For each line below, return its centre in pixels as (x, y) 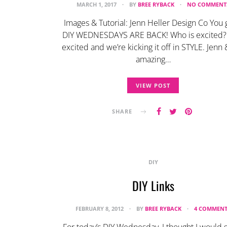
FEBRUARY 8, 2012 (100, 209)
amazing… (153, 59)
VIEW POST (153, 85)
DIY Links (153, 185)
